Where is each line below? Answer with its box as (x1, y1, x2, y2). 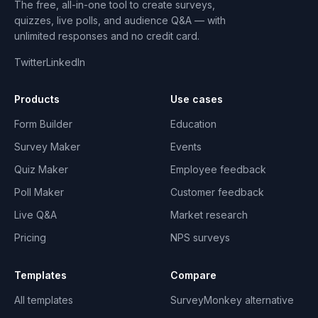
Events (170, 141, 202, 153)
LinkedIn (46, 56, 85, 68)
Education (170, 118, 216, 130)
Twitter (14, 56, 46, 68)
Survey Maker (14, 141, 80, 153)
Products (14, 93, 60, 105)
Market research (170, 209, 248, 221)
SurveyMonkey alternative (170, 294, 294, 306)
